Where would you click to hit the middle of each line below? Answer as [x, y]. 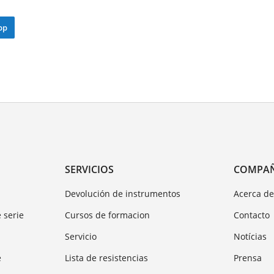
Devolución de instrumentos [122, 194]
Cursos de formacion [107, 215]
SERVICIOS [89, 170]
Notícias [250, 237]
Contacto [252, 215]
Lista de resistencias [106, 258]
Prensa [248, 258]
